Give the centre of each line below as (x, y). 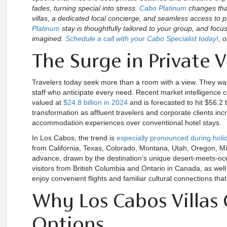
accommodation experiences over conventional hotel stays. (127, 123)
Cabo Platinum (163, 8)
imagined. (49, 39)
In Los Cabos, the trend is (74, 138)
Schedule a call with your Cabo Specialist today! (142, 39)
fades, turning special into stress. (86, 8)
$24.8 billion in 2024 (96, 102)
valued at (48, 102)
